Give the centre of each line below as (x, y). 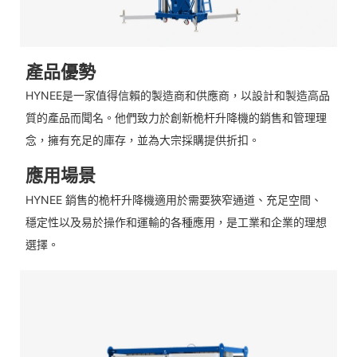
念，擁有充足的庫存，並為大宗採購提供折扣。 (142, 140)
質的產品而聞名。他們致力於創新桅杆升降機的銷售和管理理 (176, 118)
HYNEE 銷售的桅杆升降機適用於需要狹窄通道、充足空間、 (173, 199)
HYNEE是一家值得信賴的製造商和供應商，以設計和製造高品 (177, 96)
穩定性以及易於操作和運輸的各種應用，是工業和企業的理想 (176, 222)
